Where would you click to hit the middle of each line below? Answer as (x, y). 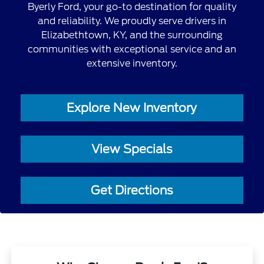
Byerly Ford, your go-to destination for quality (132, 7)
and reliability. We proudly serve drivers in (132, 21)
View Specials (132, 149)
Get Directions (132, 191)
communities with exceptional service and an (132, 49)
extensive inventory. (132, 64)
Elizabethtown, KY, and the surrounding (132, 35)
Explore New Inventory (132, 108)
